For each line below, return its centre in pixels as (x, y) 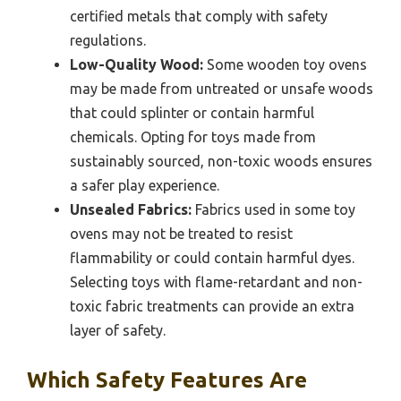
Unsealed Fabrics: (131, 210)
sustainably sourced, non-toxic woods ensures (221, 162)
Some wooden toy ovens (285, 65)
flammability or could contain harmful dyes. (212, 258)
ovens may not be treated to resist (181, 234)
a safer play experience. (145, 186)
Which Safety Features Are (167, 380)
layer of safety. (118, 331)
